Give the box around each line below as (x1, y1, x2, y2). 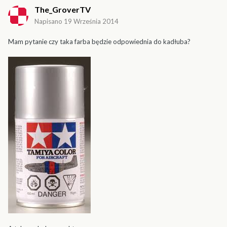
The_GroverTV (34, 5, 91, 15)
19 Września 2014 (64, 17, 119, 26)
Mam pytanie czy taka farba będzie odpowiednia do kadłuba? (8, 37, 191, 46)
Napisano (34, 17, 64, 26)
